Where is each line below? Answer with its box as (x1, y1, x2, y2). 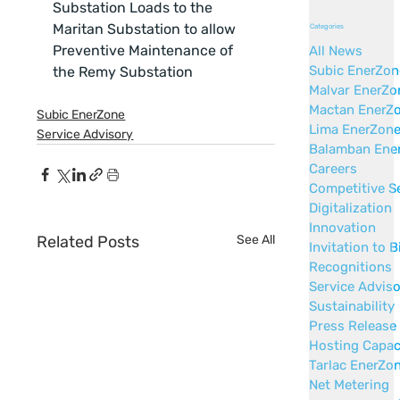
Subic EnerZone (37, 107, 126, 123)
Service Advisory (37, 127, 134, 143)
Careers (309, 160, 358, 177)
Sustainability (309, 297, 396, 314)
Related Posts (37, 232, 140, 253)
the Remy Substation (53, 63, 194, 81)
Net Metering (309, 376, 390, 393)
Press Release (309, 317, 397, 334)
